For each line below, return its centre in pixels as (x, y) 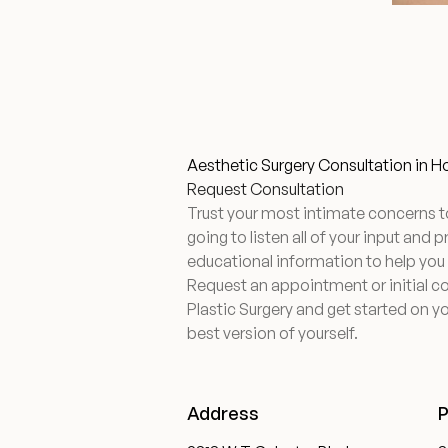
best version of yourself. (273, 333)
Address (223, 413)
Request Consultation (266, 189)
